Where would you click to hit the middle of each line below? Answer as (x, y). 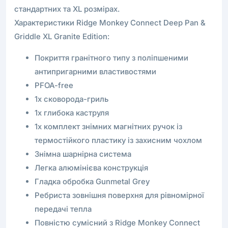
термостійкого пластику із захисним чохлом (118, 140)
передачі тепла (63, 209)
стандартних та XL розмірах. (67, 9)
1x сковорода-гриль (72, 99)
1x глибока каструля (72, 112)
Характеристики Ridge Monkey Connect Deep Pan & (110, 22)
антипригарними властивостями (95, 71)
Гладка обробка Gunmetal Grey (92, 181)
